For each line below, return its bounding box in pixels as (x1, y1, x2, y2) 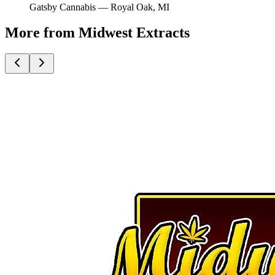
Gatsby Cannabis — (29, 1, 110, 12)
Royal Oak (110, 1, 153, 12)
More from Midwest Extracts (5, 25, 190, 41)
